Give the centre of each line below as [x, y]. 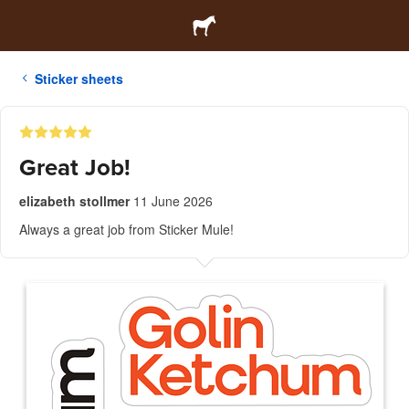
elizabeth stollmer [74, 201]
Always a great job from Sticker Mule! [126, 229]
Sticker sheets [79, 79]
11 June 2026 [173, 201]
